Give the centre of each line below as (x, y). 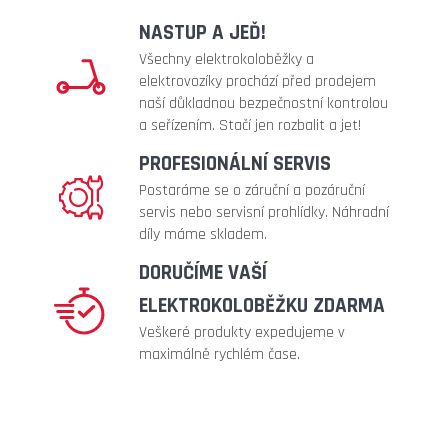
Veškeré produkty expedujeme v (242, 332)
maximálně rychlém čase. (221, 354)
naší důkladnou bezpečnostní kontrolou (263, 103)
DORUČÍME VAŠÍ (203, 272)
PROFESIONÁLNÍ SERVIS (235, 163)
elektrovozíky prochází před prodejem (257, 81)
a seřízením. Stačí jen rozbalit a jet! (250, 125)
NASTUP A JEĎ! (202, 32)
